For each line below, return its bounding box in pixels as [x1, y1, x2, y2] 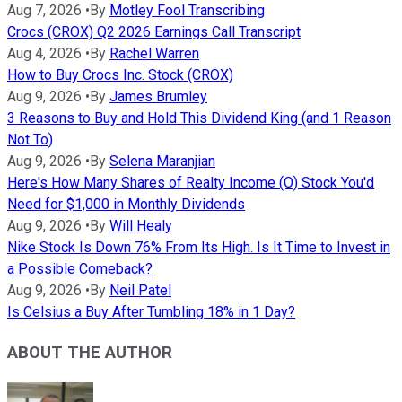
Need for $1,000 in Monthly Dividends [7, 196, 245, 214]
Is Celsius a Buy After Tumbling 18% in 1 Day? [7, 303, 295, 321]
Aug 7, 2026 [7, 2, 82, 20]
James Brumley [109, 88, 207, 106]
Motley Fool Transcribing [109, 2, 265, 20]
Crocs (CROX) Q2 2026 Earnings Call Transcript [7, 23, 301, 41]
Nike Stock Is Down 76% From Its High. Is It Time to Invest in [7, 239, 390, 257]
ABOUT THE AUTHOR [7, 343, 172, 363]
